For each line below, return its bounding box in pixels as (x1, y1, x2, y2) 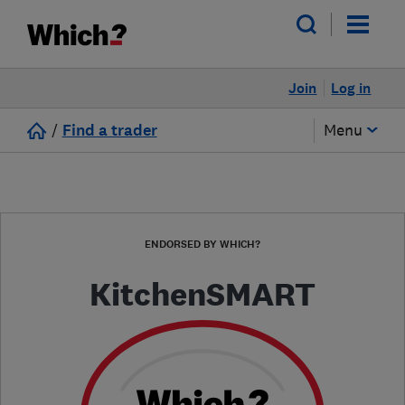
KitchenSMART (89, 275, 316, 314)
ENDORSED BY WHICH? (145, 237, 260, 251)
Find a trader (61, 120, 157, 141)
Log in (331, 79, 372, 98)
